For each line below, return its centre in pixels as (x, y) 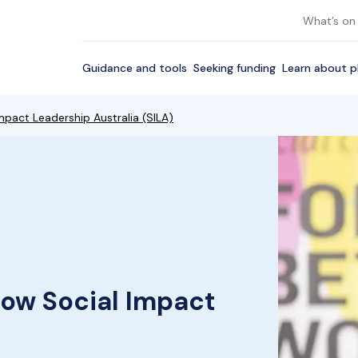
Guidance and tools (135, 68)
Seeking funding (235, 68)
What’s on (329, 21)
